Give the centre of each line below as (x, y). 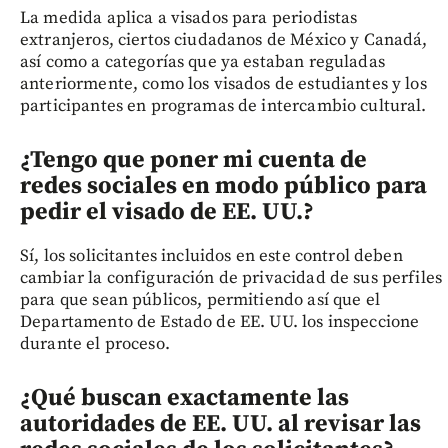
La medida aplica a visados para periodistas (189, 18)
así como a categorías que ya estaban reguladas (202, 62)
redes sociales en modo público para (223, 186)
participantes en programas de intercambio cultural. (223, 106)
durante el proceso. (95, 344)
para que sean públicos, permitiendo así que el (200, 300)
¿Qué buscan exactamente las (184, 398)
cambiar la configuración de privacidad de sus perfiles (231, 278)
